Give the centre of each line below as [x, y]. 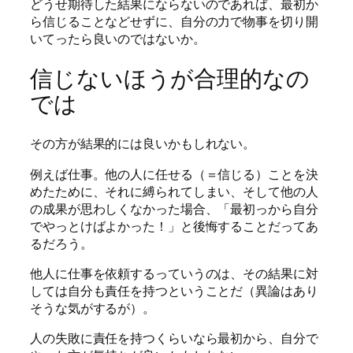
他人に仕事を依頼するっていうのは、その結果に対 [174, 273]
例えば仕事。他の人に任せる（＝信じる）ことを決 [174, 174]
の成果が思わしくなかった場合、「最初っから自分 [174, 208]
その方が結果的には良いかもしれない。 [143, 144]
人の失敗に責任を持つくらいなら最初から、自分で [174, 338]
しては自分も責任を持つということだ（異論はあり [174, 290]
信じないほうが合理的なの [170, 78]
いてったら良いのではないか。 [118, 39]
